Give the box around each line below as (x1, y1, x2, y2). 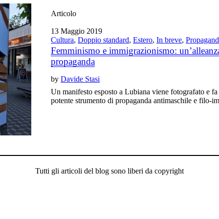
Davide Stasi (61, 75, 100, 83)
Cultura (51, 36, 74, 44)
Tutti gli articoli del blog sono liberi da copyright (35, 167, 184, 175)
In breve (156, 36, 182, 44)
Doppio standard (78, 36, 130, 44)
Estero (133, 36, 153, 44)
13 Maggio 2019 (51, 27, 103, 35)
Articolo (51, 9, 77, 18)
